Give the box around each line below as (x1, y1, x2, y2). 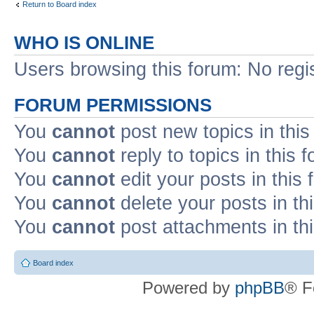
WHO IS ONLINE (14, 32, 154, 53)
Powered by (142, 278, 235, 297)
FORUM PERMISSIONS (14, 95, 212, 115)
